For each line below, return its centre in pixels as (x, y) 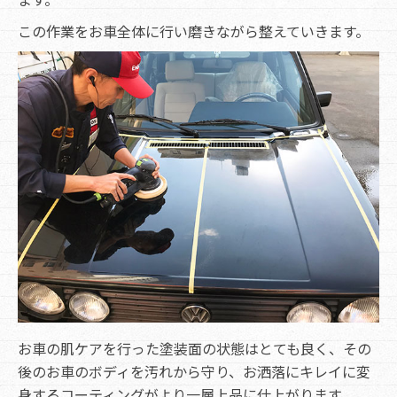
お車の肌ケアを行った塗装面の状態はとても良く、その (195, 348)
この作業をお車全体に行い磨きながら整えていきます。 (194, 31)
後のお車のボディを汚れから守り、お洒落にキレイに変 (194, 371)
